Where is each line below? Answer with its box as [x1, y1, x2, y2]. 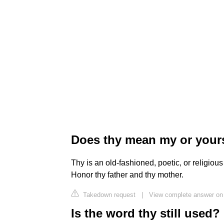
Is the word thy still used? [71, 206, 220, 220]
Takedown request [81, 190, 135, 198]
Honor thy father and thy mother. [71, 170, 183, 179]
